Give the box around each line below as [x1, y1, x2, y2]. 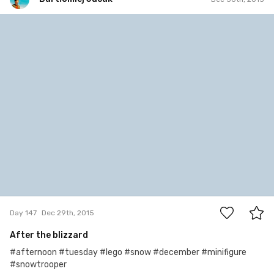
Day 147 [10, 208, 37, 217]
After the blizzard [10, 230, 88, 241]
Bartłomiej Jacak [29, 20, 92, 29]
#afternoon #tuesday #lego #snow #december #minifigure [10, 247, 246, 258]
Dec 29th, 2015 [42, 208, 94, 217]
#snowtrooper [10, 259, 67, 270]
